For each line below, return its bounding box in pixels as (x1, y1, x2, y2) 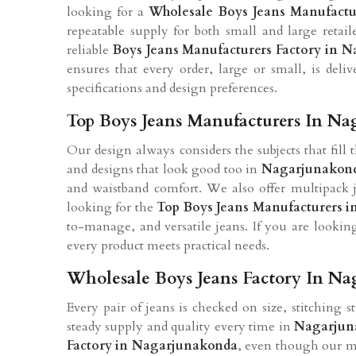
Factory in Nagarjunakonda (67, 336, 238, 354)
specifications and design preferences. (67, 79, 277, 97)
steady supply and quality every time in (67, 317, 295, 335)
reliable (67, 41, 113, 59)
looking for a (67, 2, 149, 21)
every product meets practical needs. (67, 236, 269, 254)
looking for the (67, 198, 157, 216)
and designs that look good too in (67, 160, 261, 178)
